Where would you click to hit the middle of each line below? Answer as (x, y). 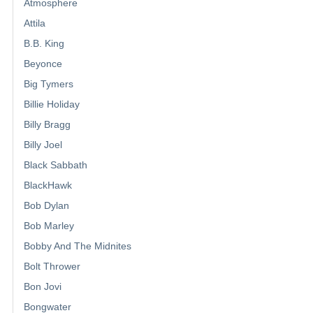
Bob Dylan (46, 206)
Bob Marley (49, 226)
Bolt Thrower (52, 267)
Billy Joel (43, 145)
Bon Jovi (43, 287)
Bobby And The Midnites (78, 246)
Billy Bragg (47, 125)
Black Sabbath (56, 165)
